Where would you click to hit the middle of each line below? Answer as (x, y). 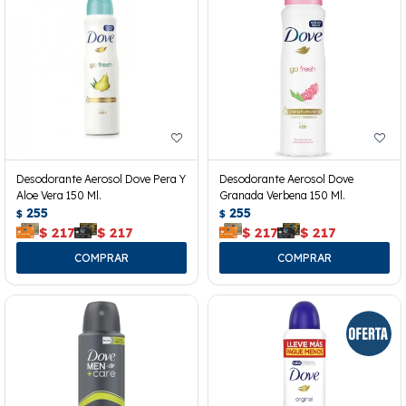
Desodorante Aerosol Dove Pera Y (101, 179)
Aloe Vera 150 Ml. (59, 196)
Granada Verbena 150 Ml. (282, 196)
